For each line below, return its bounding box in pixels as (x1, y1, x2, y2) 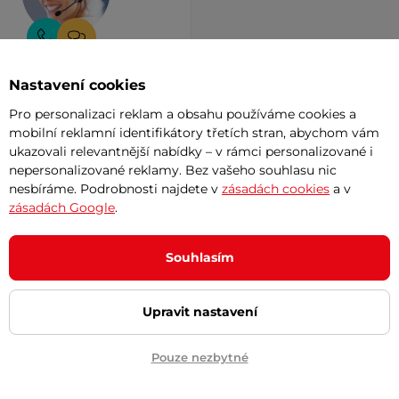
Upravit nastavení (142, 303, 257, 320)
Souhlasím (165, 248, 234, 265)
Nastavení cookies (9, 76, 146, 94)
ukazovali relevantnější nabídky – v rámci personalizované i (9, 142, 373, 159)
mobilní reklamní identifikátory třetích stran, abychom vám (9, 124, 379, 141)
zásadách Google (9, 199, 115, 216)
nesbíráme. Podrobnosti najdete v (9, 180, 222, 197)
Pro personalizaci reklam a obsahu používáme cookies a (9, 105, 356, 122)
